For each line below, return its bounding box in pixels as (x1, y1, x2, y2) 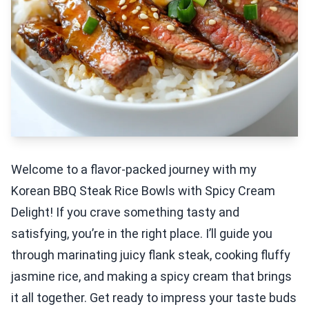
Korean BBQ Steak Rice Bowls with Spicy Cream (11, 183, 275, 198)
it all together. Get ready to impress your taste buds (11, 290, 297, 305)
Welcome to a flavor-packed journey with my (11, 162, 257, 177)
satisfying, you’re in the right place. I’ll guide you (11, 226, 272, 241)
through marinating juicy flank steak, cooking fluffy (11, 248, 290, 262)
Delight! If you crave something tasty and (11, 205, 239, 219)
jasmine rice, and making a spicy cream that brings (11, 269, 292, 283)
